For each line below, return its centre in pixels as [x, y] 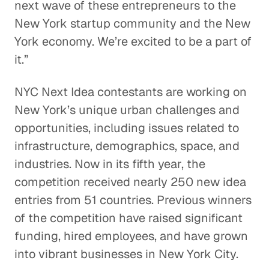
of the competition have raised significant [128, 218]
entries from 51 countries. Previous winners [133, 200]
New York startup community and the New [132, 23]
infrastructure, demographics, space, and [127, 146]
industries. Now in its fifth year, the [110, 164]
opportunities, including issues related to [127, 128]
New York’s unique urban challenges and [127, 110]
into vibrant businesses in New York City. [126, 254]
